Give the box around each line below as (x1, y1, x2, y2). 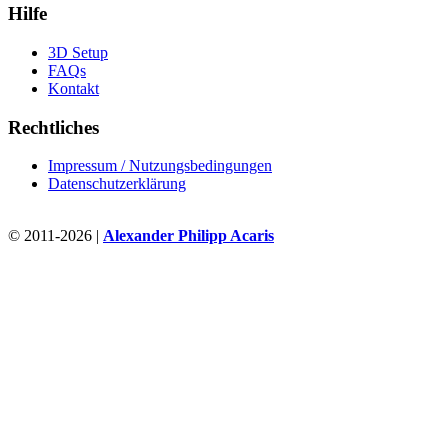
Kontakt (48, 79, 99, 97)
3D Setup (48, 43, 108, 61)
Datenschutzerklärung (48, 175, 186, 193)
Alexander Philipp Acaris (103, 227, 274, 245)
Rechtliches (8, 116, 99, 138)
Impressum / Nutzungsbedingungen (48, 157, 272, 175)
